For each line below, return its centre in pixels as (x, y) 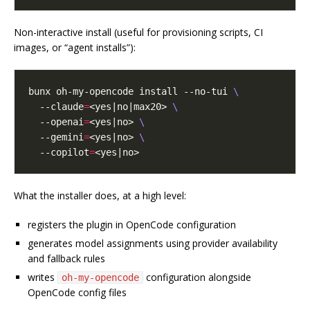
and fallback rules (66, 259)
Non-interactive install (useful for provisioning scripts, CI (138, 33)
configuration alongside (197, 277)
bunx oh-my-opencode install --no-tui (131, 92)
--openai (56, 122)
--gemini (56, 137)
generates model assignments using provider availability (153, 244)
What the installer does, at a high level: (100, 196)
